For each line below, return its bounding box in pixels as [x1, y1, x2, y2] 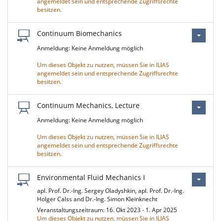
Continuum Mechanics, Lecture [37, 101, 140, 110]
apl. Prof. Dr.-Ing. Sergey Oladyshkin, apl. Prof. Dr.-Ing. [37, 186, 184, 195]
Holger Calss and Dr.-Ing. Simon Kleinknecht [37, 195, 157, 203]
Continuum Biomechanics [37, 29, 122, 38]
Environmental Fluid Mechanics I [37, 173, 145, 182]
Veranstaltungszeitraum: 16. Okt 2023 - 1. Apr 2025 [37, 206, 180, 214]
